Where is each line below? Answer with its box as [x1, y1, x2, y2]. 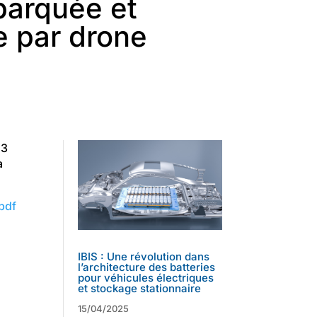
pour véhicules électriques [78, 270, 214, 284]
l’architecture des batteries [78, 260, 216, 274]
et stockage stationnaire [78, 281, 202, 295]
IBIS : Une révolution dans [78, 249, 210, 263]
